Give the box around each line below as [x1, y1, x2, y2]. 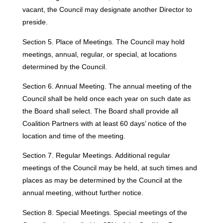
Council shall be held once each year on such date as [22, 95, 191, 103]
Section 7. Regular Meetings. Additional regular [22, 151, 170, 160]
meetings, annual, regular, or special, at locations [22, 50, 177, 58]
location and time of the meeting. [22, 132, 125, 140]
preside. [22, 18, 48, 26]
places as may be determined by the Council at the [22, 176, 182, 185]
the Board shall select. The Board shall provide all [22, 107, 178, 115]
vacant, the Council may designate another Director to [22, 5, 192, 14]
